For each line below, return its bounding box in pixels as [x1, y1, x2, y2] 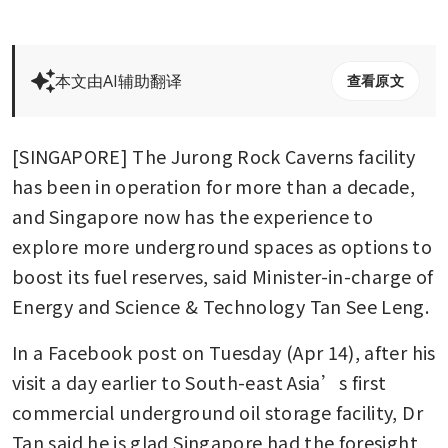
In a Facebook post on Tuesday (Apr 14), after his [12, 339, 436, 366]
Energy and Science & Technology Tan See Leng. [12, 293, 434, 320]
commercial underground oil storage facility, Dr [12, 399, 423, 426]
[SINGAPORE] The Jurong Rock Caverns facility [12, 143, 416, 170]
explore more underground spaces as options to [12, 233, 433, 260]
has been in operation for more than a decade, [12, 173, 416, 200]
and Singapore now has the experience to [12, 203, 374, 230]
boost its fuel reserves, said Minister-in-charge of [12, 263, 434, 290]
